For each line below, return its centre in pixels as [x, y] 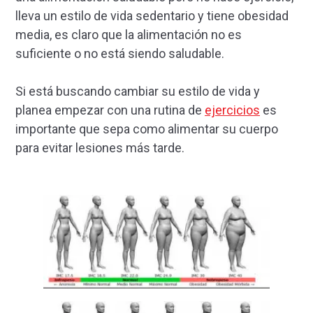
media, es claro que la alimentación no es [129, 34]
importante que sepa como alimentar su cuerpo [147, 129]
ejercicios [232, 110]
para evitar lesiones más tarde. [100, 147]
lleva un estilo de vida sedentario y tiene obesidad [152, 15]
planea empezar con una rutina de [110, 110]
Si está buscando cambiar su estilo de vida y [138, 91]
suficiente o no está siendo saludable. [120, 53]
